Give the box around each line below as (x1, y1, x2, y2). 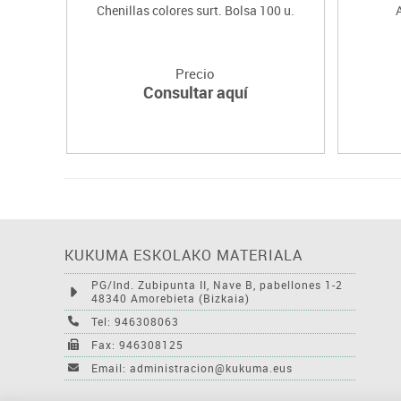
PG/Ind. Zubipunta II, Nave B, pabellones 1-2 (91, 277, 343, 292)
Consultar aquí (142, 81, 248, 103)
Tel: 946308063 (91, 313, 179, 328)
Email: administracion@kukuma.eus (91, 360, 293, 375)
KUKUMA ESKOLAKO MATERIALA (64, 244, 303, 265)
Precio (175, 64, 216, 82)
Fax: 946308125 (91, 337, 183, 352)
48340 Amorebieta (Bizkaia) (91, 290, 250, 305)
